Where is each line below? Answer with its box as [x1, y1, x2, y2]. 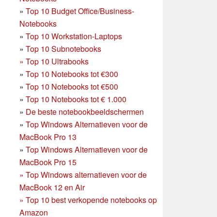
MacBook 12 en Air [19, 182, 85, 193]
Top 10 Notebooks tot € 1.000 [26, 93, 126, 105]
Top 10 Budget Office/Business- [26, 5, 134, 17]
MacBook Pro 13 [19, 131, 77, 143]
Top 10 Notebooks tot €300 [26, 68, 118, 80]
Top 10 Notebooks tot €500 [26, 81, 118, 93]
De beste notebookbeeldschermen [26, 106, 144, 118]
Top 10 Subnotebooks [26, 43, 101, 55]
